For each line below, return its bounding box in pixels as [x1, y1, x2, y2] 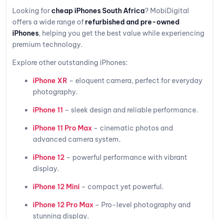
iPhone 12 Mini [33, 182, 80, 191]
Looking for [12, 6, 51, 15]
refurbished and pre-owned [85, 17, 179, 26]
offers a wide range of [12, 17, 85, 26]
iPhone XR [33, 76, 67, 85]
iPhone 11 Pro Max [33, 123, 92, 132]
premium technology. [12, 40, 83, 49]
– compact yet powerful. [80, 182, 164, 191]
